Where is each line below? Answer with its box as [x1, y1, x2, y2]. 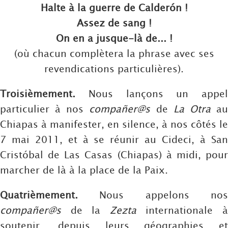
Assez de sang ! [76, 16, 152, 28]
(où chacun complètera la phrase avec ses [14, 47, 214, 59]
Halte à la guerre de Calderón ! [40, 1, 188, 13]
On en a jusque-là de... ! [55, 32, 173, 44]
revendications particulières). [44, 62, 184, 74]
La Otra [173, 103, 211, 115]
